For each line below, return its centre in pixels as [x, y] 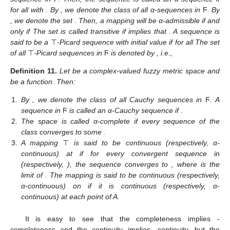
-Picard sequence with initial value [113, 42]
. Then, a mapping [106, 20]
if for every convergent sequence [147, 154]
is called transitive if [95, 31]
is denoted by [133, 53]
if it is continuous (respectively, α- [154, 186]
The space [41, 121]
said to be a [31, 42]
